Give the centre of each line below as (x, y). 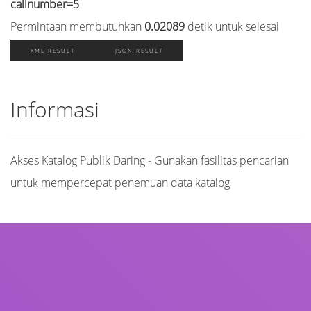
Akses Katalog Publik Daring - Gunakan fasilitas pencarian (150, 160)
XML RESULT (53, 50)
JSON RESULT (139, 50)
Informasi (55, 109)
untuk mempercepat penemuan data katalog (120, 182)
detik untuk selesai (232, 26)
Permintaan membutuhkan (77, 26)
